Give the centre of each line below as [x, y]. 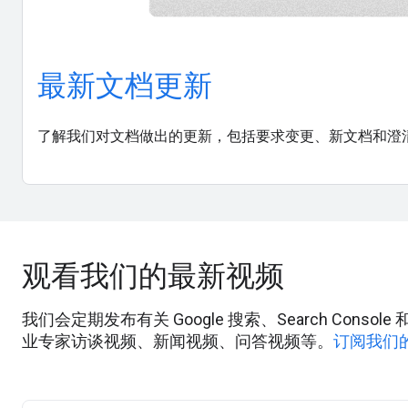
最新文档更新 [125, 86]
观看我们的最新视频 [153, 276]
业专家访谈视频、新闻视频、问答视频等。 [178, 342]
